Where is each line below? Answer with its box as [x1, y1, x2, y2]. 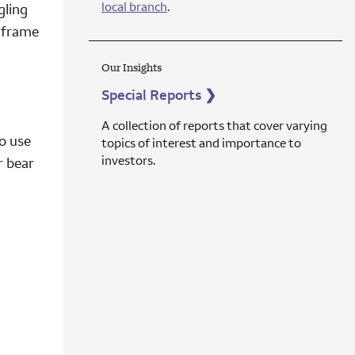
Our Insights [101, 60, 162, 75]
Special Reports [101, 86, 201, 105]
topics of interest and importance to [101, 135, 301, 151]
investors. [101, 152, 156, 169]
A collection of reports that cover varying [101, 117, 327, 134]
